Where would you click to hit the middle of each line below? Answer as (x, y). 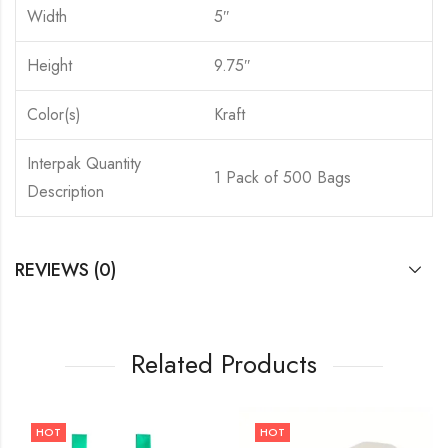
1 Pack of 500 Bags (282, 177)
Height (49, 65)
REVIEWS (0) (65, 269)
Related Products (224, 363)
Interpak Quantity (83, 163)
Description (65, 191)
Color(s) (53, 114)
